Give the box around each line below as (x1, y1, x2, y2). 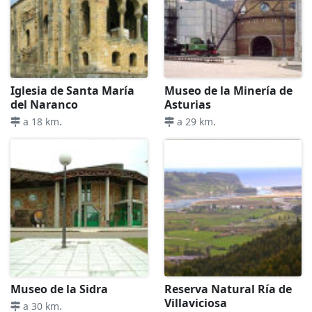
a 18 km (20, 114, 59, 128)
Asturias (164, 96, 211, 112)
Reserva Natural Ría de (164, 281, 292, 297)
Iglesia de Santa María (10, 82, 134, 98)
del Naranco (10, 96, 78, 112)
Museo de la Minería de (164, 82, 292, 98)
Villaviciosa (164, 295, 227, 311)
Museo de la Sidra (10, 281, 108, 297)
